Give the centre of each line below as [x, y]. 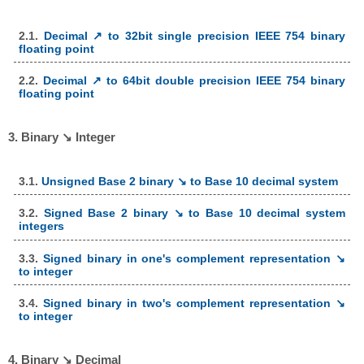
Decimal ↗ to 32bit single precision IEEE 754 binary [195, 35]
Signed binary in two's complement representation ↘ [194, 303]
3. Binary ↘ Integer [62, 137]
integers [41, 226]
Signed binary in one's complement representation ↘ [194, 258]
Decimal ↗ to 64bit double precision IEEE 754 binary [194, 81]
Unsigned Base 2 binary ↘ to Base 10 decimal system [189, 181]
